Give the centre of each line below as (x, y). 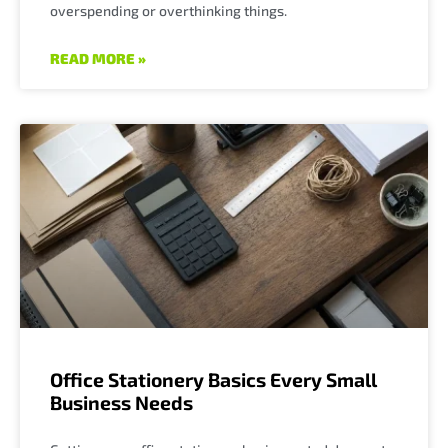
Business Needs (121, 402)
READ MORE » (98, 58)
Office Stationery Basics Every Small (213, 379)
